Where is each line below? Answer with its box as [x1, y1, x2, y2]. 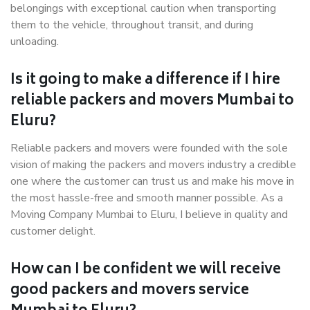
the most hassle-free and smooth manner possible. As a [10, 190, 283, 206]
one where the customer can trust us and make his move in [10, 174, 294, 189]
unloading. [10, 34, 59, 49]
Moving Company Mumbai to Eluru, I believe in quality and [10, 207, 288, 222]
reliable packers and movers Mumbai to [10, 89, 294, 113]
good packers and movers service [10, 279, 249, 303]
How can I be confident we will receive [10, 258, 281, 282]
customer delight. [10, 224, 95, 239]
